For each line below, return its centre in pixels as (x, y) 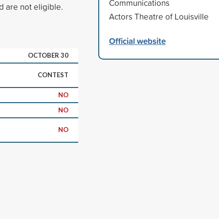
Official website (137, 41)
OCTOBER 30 (48, 55)
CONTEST (53, 75)
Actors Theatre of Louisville (159, 16)
